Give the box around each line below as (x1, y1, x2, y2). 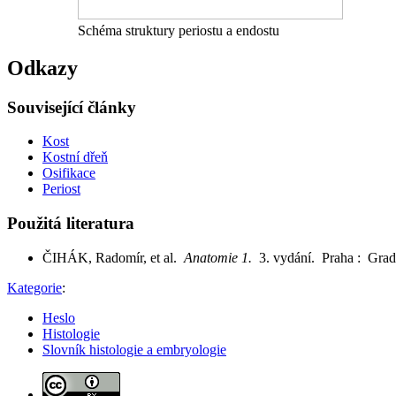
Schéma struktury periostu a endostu (78, 22, 279, 38)
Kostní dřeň (42, 149, 108, 165)
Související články (7, 97, 136, 117)
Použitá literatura (7, 213, 134, 232)
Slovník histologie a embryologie (42, 341, 226, 357)
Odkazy (7, 56, 78, 80)
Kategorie (7, 279, 62, 295)
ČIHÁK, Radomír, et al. (42, 249, 184, 265)
